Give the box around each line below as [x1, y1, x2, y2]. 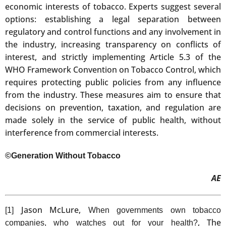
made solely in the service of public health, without [5, 114, 221, 126]
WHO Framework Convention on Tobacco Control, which [5, 64, 221, 75]
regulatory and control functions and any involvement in [5, 26, 221, 37]
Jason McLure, [14, 204, 88, 215]
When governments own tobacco [88, 205, 221, 214]
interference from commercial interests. [5, 127, 158, 138]
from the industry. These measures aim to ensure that [5, 89, 221, 100]
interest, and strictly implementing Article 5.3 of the [5, 51, 221, 63]
